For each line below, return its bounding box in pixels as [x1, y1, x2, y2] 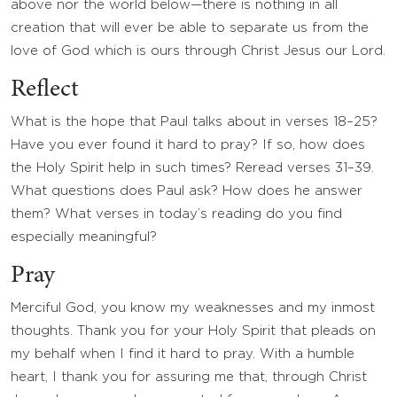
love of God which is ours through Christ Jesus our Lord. [11, 45, 385, 57]
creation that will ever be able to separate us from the [11, 22, 369, 34]
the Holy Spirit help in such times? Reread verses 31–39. [11, 162, 374, 174]
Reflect [11, 78, 79, 103]
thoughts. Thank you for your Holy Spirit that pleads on [11, 325, 376, 337]
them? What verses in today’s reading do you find [11, 208, 342, 220]
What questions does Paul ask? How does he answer [11, 185, 362, 197]
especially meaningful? [11, 231, 157, 243]
